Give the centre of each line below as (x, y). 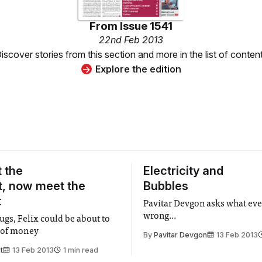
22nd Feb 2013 (131, 39)
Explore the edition (138, 69)
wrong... (160, 216)
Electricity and (183, 170)
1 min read (81, 250)
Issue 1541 (146, 26)
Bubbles (166, 186)
